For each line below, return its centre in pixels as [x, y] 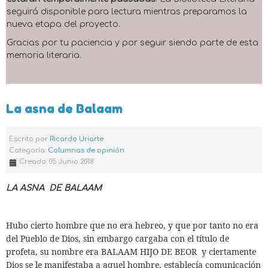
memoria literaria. [44, 55]
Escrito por [29, 139]
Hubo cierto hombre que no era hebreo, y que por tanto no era [132, 225]
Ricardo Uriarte [77, 139]
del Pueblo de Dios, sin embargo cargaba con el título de [118, 238]
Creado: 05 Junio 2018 [57, 162]
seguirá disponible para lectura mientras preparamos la [127, 12]
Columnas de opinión [86, 150]
